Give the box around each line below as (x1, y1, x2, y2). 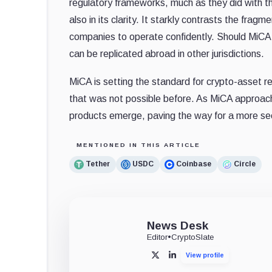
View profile (186, 251, 224, 259)
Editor (147, 232, 168, 242)
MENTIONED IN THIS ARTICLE (76, 141, 200, 148)
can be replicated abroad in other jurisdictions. (69, 48, 264, 59)
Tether (86, 160, 110, 169)
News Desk (147, 219, 208, 232)
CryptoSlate (171, 232, 214, 242)
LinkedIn (172, 254, 201, 262)
